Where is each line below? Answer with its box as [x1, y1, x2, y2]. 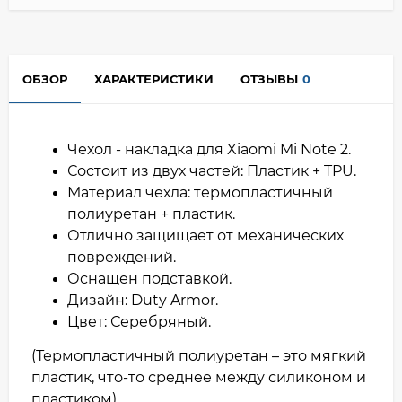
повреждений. [67, 248, 179, 266]
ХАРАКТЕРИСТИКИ [94, 71, 214, 86]
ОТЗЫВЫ [240, 71, 298, 86]
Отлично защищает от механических [67, 226, 344, 244]
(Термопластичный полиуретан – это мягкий [31, 346, 366, 364]
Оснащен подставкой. [67, 269, 235, 287]
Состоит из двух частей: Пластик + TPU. [67, 162, 360, 179]
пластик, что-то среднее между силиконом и [31, 368, 366, 386]
